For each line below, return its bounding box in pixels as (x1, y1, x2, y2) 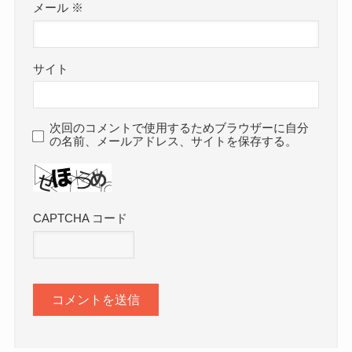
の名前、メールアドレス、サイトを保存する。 (49, 134, 298, 148)
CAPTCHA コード (33, 212, 128, 225)
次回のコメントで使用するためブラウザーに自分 (49, 121, 310, 134)
